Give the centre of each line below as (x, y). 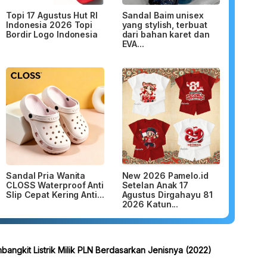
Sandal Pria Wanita (46, 176)
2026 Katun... (150, 204)
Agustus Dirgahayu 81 (167, 195)
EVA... (133, 44)
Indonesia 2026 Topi (49, 24)
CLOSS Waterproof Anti (55, 185)
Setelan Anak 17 (155, 185)
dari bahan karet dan (166, 34)
